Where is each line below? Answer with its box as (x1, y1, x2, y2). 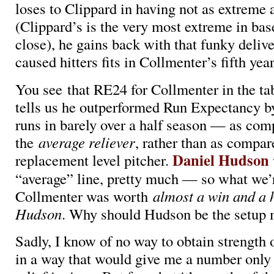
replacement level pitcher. (15, 149, 172, 170)
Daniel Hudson (172, 149, 269, 171)
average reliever (39, 131, 135, 152)
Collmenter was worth (15, 185, 153, 206)
